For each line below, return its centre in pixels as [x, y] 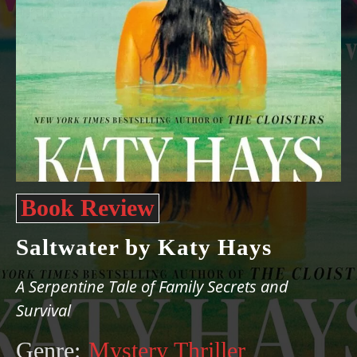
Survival [43, 310]
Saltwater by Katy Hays [144, 247]
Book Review [88, 208]
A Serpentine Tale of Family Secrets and [152, 286]
